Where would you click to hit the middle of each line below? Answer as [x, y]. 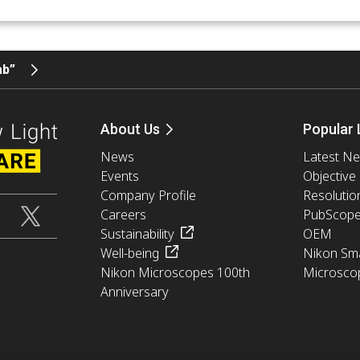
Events [119, 176]
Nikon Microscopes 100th [175, 272]
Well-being [129, 253]
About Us [130, 129]
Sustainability [137, 233]
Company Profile [148, 195]
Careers [123, 214]
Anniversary [134, 291]
